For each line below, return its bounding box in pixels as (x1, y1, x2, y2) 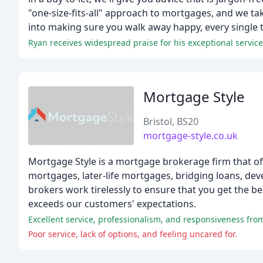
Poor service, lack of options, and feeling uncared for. (28, 228, 237, 240)
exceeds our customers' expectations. (28, 197, 196, 210)
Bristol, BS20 (143, 115, 198, 128)
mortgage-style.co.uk (143, 129, 238, 142)
